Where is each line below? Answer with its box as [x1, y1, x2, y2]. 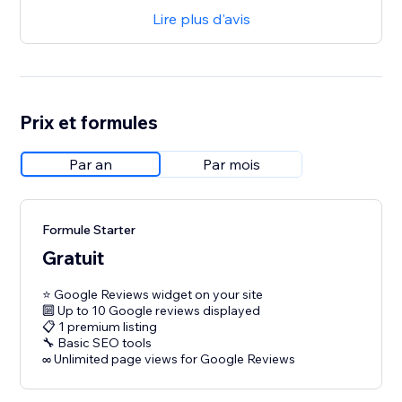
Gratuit [42, 246, 105, 270]
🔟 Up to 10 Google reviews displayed [42, 302, 261, 319]
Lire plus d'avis [152, 10, 250, 29]
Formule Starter [42, 222, 136, 239]
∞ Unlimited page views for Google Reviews [42, 351, 296, 368]
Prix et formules [20, 110, 159, 135]
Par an [69, 155, 113, 174]
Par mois [203, 155, 261, 174]
